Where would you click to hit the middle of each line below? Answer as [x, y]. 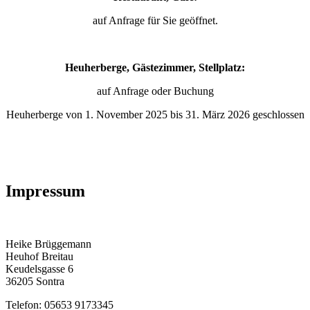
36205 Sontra [35, 281]
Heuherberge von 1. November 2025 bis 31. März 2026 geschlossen [155, 114]
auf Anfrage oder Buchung [155, 91]
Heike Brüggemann [48, 244]
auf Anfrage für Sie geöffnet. [155, 20]
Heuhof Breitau [39, 256]
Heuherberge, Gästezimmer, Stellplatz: [155, 67]
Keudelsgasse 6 [39, 268]
